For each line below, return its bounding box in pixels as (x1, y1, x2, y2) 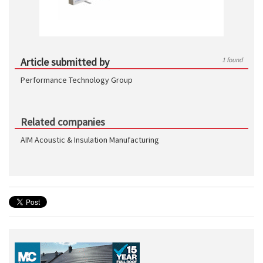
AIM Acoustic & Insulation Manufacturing (21, 134, 159, 145)
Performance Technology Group (21, 75, 133, 85)
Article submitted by (21, 55, 109, 69)
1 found (222, 55, 242, 64)
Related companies (21, 115, 105, 129)
